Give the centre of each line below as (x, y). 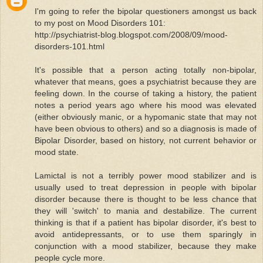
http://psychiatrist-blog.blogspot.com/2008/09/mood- (131, 34)
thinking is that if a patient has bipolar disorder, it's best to (146, 222)
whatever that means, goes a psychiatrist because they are (146, 81)
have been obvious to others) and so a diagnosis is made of (146, 128)
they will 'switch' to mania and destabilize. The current (146, 210)
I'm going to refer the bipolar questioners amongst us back (146, 11)
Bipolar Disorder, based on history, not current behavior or (146, 140)
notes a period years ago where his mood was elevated (146, 105)
